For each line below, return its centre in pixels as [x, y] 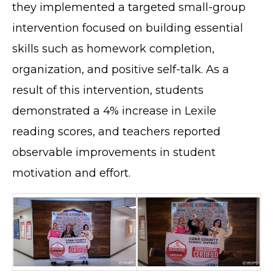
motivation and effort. [71, 173]
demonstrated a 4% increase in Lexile [114, 111]
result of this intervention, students [108, 90]
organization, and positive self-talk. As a [121, 70]
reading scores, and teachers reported [116, 132]
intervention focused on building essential [128, 28]
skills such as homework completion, [113, 49]
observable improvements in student [114, 153]
